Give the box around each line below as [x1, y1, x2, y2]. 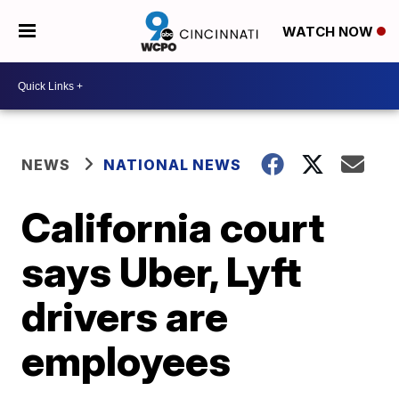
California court [21, 202, 325, 252]
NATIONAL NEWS [103, 156, 242, 174]
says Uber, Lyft [21, 247, 302, 297]
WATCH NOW [281, 23, 377, 41]
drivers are [21, 291, 229, 341]
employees [21, 336, 232, 386]
